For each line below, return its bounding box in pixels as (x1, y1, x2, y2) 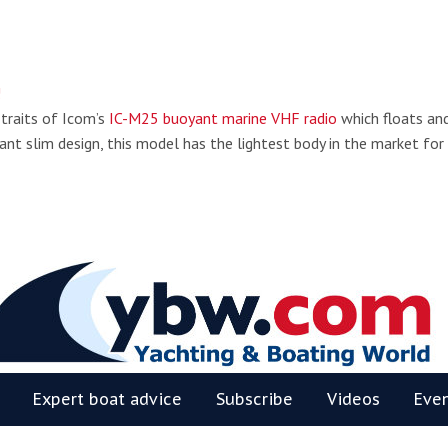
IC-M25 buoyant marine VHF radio (109, 107, 337, 128)
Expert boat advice (33, 389, 182, 409)
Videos (327, 389, 380, 409)
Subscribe (216, 389, 293, 409)
